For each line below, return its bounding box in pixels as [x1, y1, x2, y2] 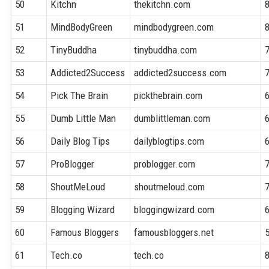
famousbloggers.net [134, 226, 214, 238]
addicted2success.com [134, 66, 227, 79]
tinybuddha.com [134, 43, 198, 56]
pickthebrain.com [134, 89, 203, 101]
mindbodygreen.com [134, 20, 214, 33]
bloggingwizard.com [134, 203, 215, 216]
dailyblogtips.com [134, 134, 205, 147]
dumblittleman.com [134, 112, 211, 124]
